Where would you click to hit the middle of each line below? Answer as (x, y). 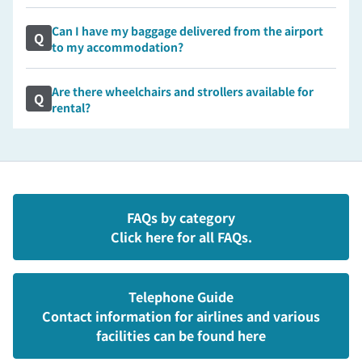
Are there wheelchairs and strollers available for (183, 91)
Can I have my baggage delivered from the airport (187, 31)
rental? (71, 107)
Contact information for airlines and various (181, 316)
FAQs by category (181, 217)
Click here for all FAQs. (181, 237)
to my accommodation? (118, 47)
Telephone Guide (181, 297)
